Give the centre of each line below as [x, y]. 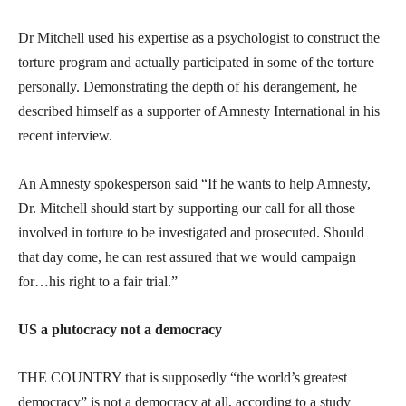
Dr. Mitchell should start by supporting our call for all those [187, 208]
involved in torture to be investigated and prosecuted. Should [191, 233]
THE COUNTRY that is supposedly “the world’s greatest [183, 378]
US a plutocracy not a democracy [120, 330]
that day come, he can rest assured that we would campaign [187, 257]
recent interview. [65, 136]
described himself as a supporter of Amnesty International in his [199, 111]
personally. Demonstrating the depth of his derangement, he [188, 87]
